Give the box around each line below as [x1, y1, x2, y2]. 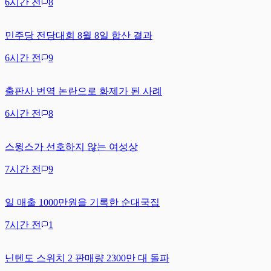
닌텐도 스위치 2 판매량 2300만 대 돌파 [5, 252, 169, 263]
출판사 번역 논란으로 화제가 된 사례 [5, 85, 162, 96]
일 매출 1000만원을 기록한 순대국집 [5, 197, 160, 207]
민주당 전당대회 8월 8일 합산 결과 [5, 30, 152, 41]
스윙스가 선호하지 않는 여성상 [5, 141, 138, 152]
